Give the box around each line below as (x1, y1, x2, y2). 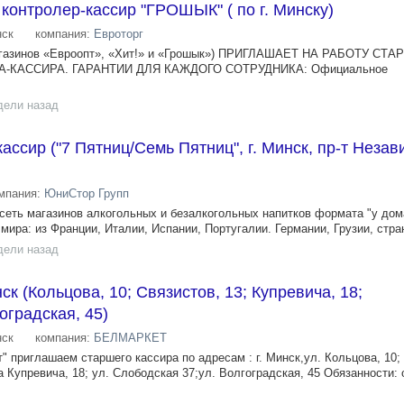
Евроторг (94, 27, 143, 41)
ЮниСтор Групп (44, 187, 129, 200)
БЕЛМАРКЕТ (94, 331, 167, 344)
